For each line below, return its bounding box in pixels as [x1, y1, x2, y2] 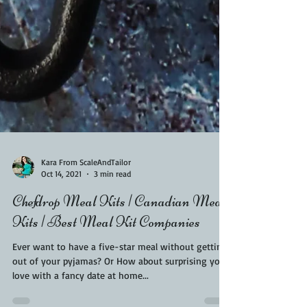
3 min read [94, 196, 131, 206]
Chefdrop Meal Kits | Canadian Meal [12, 220, 226, 238]
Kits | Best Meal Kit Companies [12, 241, 200, 258]
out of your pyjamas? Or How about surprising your [12, 282, 229, 294]
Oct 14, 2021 [41, 196, 82, 206]
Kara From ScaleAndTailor [41, 184, 131, 195]
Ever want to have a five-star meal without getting [12, 268, 228, 280]
